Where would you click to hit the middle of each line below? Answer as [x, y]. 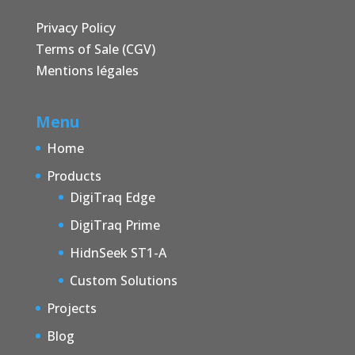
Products [74, 176]
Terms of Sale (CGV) [95, 50]
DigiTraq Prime [115, 225]
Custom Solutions [123, 280]
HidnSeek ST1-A [118, 252]
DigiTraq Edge [112, 197]
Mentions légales [87, 71]
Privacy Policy [75, 28]
